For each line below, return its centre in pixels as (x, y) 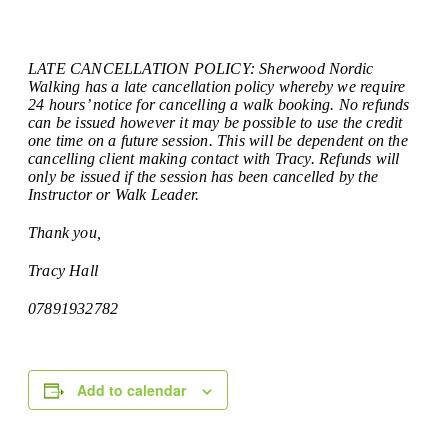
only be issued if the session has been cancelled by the (203, 176)
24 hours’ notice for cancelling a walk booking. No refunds (219, 104)
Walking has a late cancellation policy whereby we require (217, 86)
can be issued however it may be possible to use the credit (215, 122)
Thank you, (64, 232)
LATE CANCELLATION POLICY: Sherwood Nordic (201, 68)
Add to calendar (131, 390)
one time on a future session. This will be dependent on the (218, 140)
